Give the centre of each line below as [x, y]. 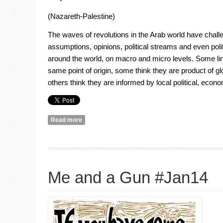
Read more [66, 120]
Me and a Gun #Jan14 [128, 178]
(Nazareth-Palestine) [81, 16]
